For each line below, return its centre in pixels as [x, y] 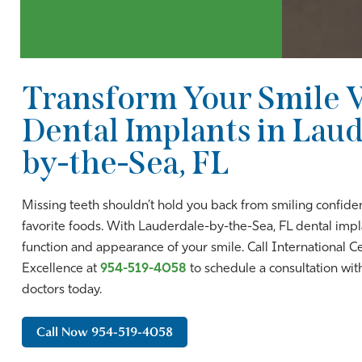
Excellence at [61, 269]
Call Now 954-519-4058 [105, 331]
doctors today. [62, 290]
